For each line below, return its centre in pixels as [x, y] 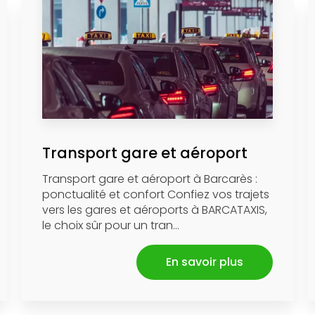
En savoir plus [205, 262]
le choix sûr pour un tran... [110, 225]
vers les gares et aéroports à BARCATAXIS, [154, 210]
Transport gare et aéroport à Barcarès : [149, 179]
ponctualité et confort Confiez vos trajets [155, 194]
